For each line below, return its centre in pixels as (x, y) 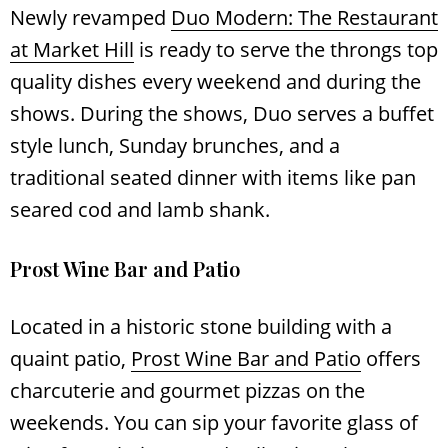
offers (391, 359)
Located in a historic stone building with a (201, 327)
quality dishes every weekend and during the (215, 82)
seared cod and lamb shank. (140, 210)
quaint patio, (70, 359)
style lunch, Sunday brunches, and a (175, 146)
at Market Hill (72, 50)
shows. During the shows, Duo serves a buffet (222, 114)
